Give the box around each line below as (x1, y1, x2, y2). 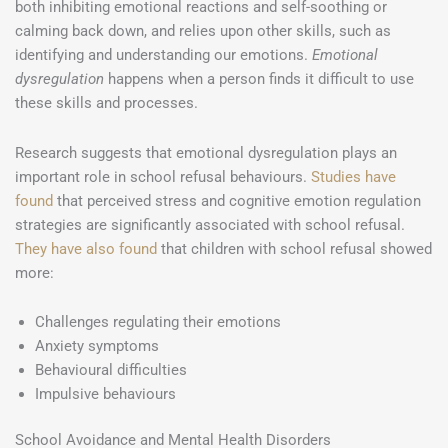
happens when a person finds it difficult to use (108, 70, 414, 89)
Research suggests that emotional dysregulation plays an (15, 143, 397, 162)
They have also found (15, 239, 157, 258)
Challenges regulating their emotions (35, 313, 281, 332)
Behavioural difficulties (35, 361, 187, 380)
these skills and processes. (15, 94, 198, 113)
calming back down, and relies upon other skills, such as (15, 22, 391, 41)
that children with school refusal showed (157, 239, 432, 258)
